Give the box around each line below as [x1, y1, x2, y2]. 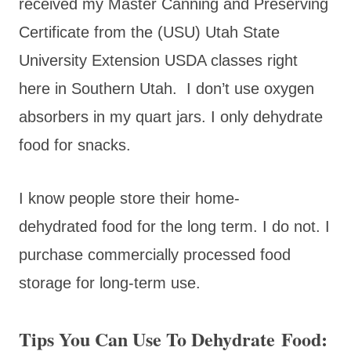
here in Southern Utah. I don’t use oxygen [19, 79, 314, 97]
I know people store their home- [19, 189, 240, 207]
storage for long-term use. [19, 273, 201, 291]
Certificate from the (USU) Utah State [19, 23, 280, 41]
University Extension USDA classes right [19, 51, 298, 69]
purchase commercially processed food [19, 245, 291, 263]
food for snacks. [19, 136, 131, 154]
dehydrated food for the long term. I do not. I [19, 217, 330, 235]
